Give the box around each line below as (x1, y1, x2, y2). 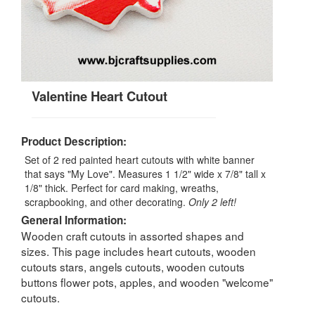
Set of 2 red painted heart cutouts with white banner (25, 152, 255, 167)
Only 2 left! (188, 194, 236, 209)
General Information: (21, 212, 127, 228)
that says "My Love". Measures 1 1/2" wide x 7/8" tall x (25, 166, 266, 181)
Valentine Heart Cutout (32, 86, 167, 105)
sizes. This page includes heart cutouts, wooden (21, 243, 256, 259)
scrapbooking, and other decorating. (25, 194, 188, 209)
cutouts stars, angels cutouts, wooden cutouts (21, 258, 245, 274)
